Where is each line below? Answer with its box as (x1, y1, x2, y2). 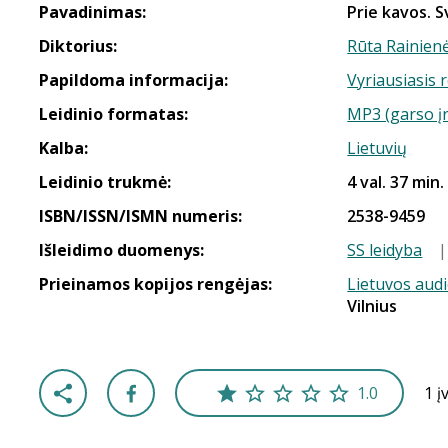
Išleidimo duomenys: (39, 239, 204, 261)
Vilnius (347, 295, 398, 317)
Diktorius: (39, 35, 117, 57)
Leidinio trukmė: (39, 171, 171, 193)
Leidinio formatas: (39, 103, 188, 125)
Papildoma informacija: (39, 69, 228, 91)
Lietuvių (347, 137, 408, 159)
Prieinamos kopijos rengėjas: (39, 273, 272, 295)
